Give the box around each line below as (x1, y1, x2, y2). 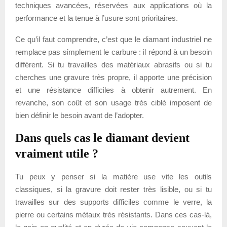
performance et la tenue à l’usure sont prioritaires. (15, 13, 178, 22)
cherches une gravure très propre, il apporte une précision (15, 72, 212, 82)
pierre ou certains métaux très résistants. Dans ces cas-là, (15, 210, 212, 219)
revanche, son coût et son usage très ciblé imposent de (15, 98, 212, 107)
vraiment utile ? (15, 146, 98, 160)
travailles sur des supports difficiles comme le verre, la (15, 197, 212, 206)
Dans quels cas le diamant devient (15, 131, 190, 144)
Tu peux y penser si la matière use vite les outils (15, 172, 212, 181)
